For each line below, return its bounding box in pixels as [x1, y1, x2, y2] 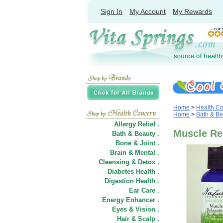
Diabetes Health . [108, 168, 159, 175]
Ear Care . [129, 187, 159, 194]
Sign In [101, 7, 122, 15]
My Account [129, 7, 166, 15]
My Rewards [173, 7, 212, 15]
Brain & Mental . [110, 149, 159, 156]
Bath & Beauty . [112, 130, 159, 137]
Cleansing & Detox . [99, 158, 159, 166]
